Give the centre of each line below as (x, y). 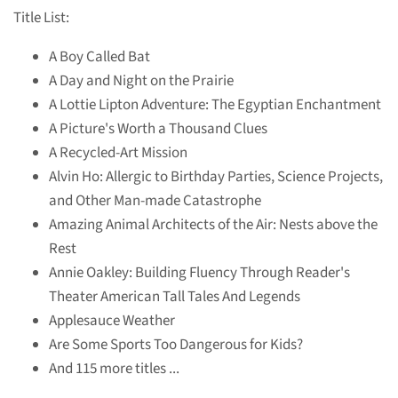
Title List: (41, 17)
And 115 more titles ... (114, 368)
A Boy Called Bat (99, 56)
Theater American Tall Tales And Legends (175, 296)
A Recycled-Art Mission (118, 152)
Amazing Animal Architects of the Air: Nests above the (213, 224)
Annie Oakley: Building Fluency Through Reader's (199, 272)
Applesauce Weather (112, 320)
